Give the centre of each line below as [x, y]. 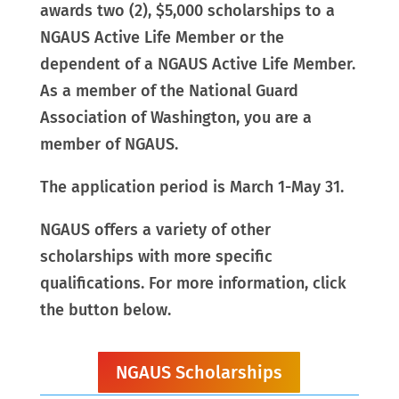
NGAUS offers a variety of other [155, 230]
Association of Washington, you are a [175, 118]
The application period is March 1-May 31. [191, 187]
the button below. [105, 310]
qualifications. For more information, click [193, 284]
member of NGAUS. [109, 145]
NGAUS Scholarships [199, 373]
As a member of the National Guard [169, 91]
